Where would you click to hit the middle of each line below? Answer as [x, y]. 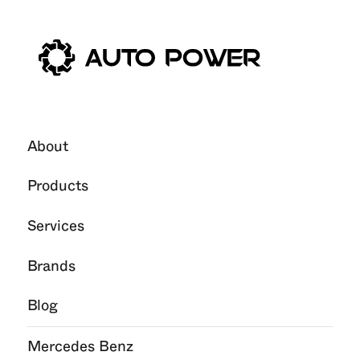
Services [55, 226]
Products [57, 186]
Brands [51, 266]
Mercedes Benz [80, 346]
